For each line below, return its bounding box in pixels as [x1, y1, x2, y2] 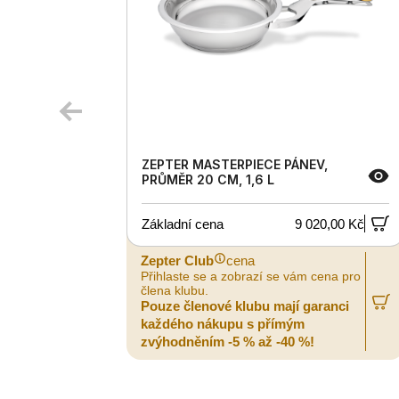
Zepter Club [141, 253, 214, 269]
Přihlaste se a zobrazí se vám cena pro [141, 269, 361, 284]
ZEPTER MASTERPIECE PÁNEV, [142, 157, 328, 173]
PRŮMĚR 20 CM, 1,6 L [142, 172, 274, 188]
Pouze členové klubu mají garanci [141, 298, 349, 314]
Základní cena [142, 216, 224, 232]
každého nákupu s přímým [141, 316, 305, 332]
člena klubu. [141, 283, 208, 298]
